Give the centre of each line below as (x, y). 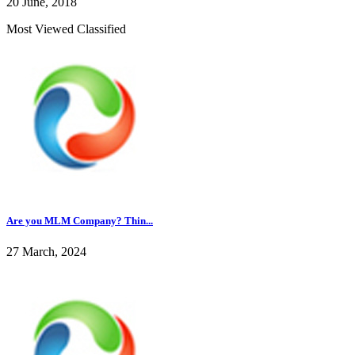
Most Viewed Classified (66, 29)
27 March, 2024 (46, 251)
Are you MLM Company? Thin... (80, 220)
